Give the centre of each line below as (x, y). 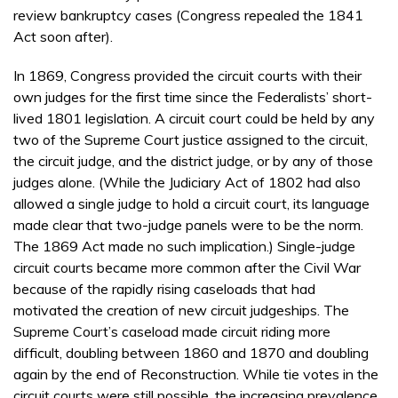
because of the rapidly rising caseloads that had (164, 289)
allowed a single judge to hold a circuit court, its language (191, 204)
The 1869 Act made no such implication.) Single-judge (184, 247)
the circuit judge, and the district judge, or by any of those (193, 161)
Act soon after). (63, 37)
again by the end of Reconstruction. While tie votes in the (196, 374)
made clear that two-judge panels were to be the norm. (188, 225)
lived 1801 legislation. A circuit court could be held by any (194, 119)
